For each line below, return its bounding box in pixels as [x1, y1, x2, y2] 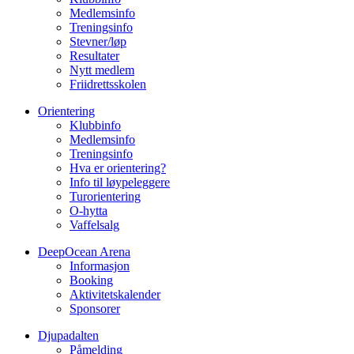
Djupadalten [38, 329, 99, 343]
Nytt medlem [70, 63, 134, 77]
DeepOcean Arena [38, 245, 130, 259]
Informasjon [70, 259, 130, 273]
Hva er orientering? [70, 161, 166, 175]
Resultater [70, 49, 119, 63]
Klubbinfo [70, 119, 121, 133]
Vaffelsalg [70, 218, 119, 232]
